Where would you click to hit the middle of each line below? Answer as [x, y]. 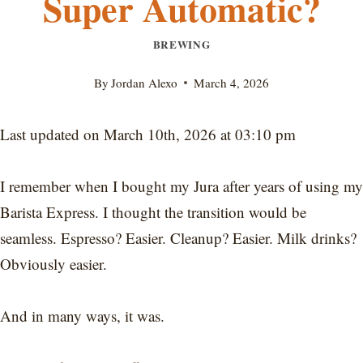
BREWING [181, 45]
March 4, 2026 [232, 83]
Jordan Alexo [145, 83]
